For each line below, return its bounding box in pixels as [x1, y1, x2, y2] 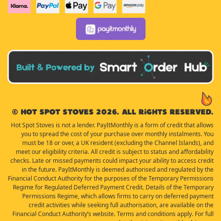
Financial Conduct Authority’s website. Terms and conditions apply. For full [12, 209, 214, 218]
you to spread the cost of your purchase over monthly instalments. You [21, 129, 214, 138]
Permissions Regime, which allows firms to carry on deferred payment [22, 191, 214, 200]
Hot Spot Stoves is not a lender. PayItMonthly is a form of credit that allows [11, 120, 214, 129]
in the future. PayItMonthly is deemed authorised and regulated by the [22, 165, 214, 174]
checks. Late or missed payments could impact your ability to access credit [10, 156, 214, 165]
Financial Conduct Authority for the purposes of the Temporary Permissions [8, 174, 214, 183]
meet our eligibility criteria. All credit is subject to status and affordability [16, 147, 214, 156]
